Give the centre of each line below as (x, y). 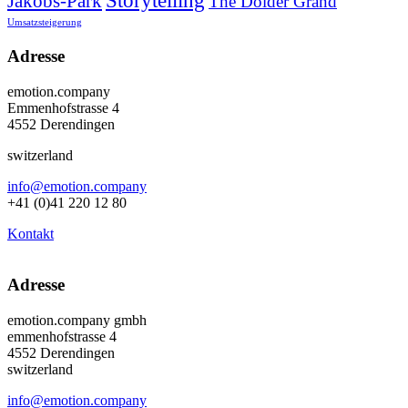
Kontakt (31, 233)
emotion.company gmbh (77, 321)
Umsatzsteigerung (45, 23)
